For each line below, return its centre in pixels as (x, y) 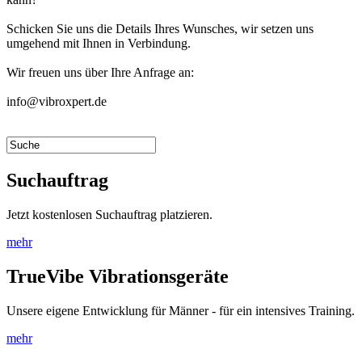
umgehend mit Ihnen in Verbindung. (99, 43)
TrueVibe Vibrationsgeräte (118, 276)
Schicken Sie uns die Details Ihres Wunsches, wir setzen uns (160, 28)
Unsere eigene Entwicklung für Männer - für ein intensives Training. (181, 310)
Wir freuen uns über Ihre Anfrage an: (100, 72)
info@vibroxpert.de (57, 101)
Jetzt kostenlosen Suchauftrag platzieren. (109, 214)
